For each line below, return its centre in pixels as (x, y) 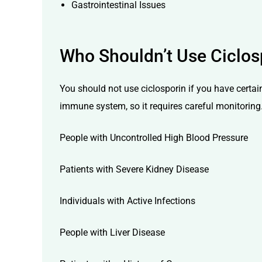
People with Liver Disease (112, 232)
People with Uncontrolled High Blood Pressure (154, 137)
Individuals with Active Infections (127, 201)
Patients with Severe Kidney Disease (134, 169)
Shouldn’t (136, 56)
